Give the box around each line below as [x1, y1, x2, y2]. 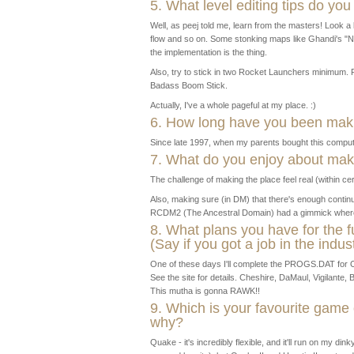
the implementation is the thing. [150, 47, 267, 57]
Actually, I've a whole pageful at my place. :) [150, 100, 316, 110]
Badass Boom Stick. [150, 81, 228, 90]
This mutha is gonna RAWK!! [150, 286, 260, 296]
